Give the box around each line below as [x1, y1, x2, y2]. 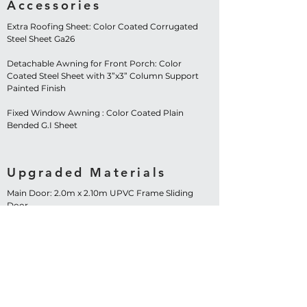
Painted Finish [7, 83, 66, 93]
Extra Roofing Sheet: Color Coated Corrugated [7, 21, 198, 32]
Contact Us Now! [56, 278, 161, 291]
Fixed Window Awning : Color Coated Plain [7, 108, 184, 118]
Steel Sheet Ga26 [7, 34, 75, 44]
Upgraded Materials [7, 164, 167, 180]
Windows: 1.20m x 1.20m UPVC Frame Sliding [7, 225, 192, 235]
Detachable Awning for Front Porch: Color [7, 58, 182, 69]
